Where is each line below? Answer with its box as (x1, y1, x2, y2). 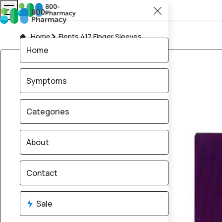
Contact (26, 167, 57, 178)
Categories (26, 106, 69, 117)
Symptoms (26, 75, 67, 86)
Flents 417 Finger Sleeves (58, 32, 142, 41)
